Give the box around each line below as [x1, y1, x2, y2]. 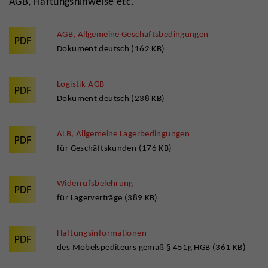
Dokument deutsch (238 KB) [57, 93, 165, 103]
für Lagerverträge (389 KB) [57, 192, 158, 203]
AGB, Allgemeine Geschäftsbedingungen [57, 29, 209, 39]
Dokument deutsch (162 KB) [57, 43, 165, 54]
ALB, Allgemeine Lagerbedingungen [57, 128, 190, 139]
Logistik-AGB [57, 78, 105, 89]
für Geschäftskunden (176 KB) [57, 142, 172, 153]
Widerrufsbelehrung [57, 178, 133, 188]
